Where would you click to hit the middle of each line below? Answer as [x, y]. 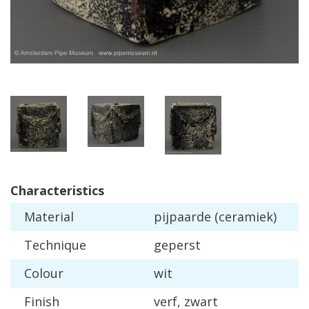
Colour [44, 273]
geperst [177, 245]
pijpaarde [182, 216]
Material [49, 216]
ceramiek [246, 216]
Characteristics [57, 190]
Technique [55, 245]
